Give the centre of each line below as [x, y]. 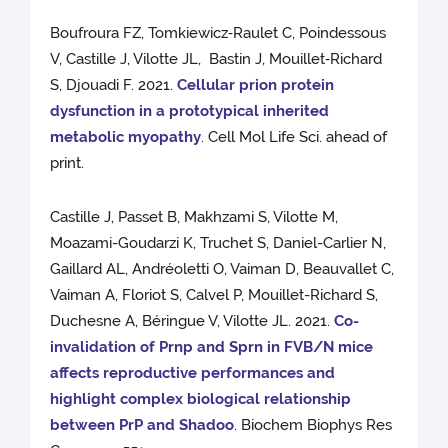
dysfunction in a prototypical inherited [190, 111]
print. [69, 163]
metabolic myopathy [126, 137]
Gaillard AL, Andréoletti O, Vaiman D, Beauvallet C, [222, 269]
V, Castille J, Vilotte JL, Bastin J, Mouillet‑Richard [216, 59]
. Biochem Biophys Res [313, 425]
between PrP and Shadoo [142, 425]
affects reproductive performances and [193, 373]
